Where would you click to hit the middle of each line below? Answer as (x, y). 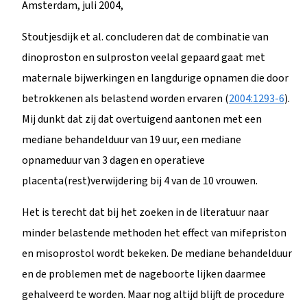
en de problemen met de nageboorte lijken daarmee (144, 274)
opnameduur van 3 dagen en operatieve (113, 160)
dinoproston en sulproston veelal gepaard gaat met (144, 57)
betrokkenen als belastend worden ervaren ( (125, 98)
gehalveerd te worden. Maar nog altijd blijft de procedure (153, 294)
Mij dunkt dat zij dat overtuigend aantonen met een (142, 119)
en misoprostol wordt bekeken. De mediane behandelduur (157, 253)
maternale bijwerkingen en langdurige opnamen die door (155, 78)
